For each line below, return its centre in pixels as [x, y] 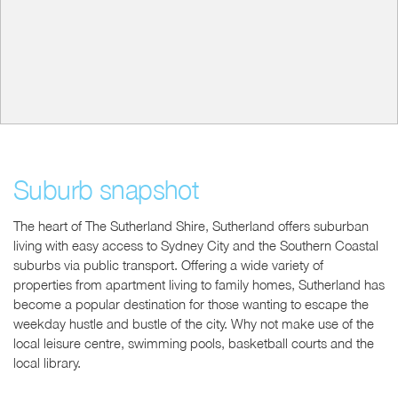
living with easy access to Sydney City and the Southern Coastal [196, 245]
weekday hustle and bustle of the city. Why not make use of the [194, 323]
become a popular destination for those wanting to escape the [191, 304]
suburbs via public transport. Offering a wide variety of [168, 265]
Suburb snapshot [107, 189]
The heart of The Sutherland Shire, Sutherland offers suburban [191, 226]
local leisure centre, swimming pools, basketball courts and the [194, 343]
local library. [47, 362]
